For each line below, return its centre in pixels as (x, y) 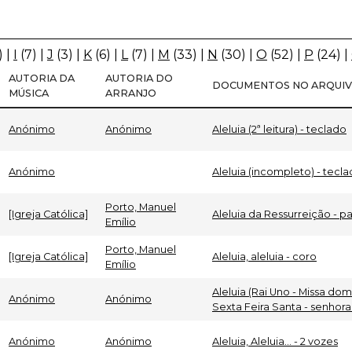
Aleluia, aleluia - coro (264, 256)
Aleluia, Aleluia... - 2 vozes (275, 341)
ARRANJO (131, 93)
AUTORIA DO (139, 78)
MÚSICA (29, 93)
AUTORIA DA (42, 78)
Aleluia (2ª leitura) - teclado (279, 129)
